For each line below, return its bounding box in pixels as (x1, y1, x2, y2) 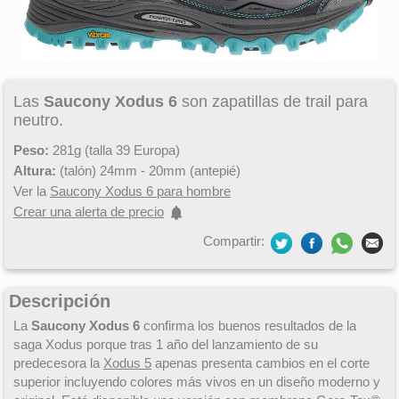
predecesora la (13, 355, 103, 371)
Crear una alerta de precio (13, 204, 164, 219)
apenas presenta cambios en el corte (151, 355, 370, 371)
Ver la (13, 183, 50, 199)
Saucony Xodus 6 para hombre (50, 183, 231, 199)
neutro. (13, 111, 63, 129)
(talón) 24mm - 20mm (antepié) (56, 163, 240, 178)
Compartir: (203, 233, 268, 249)
